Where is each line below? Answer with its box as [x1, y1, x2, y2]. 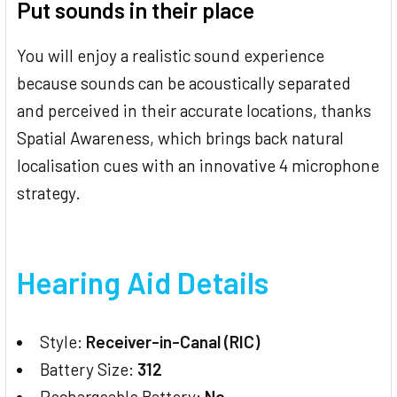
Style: [40, 331, 87, 353]
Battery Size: [40, 359, 138, 380]
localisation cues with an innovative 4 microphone [17, 155, 379, 176]
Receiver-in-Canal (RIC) [86, 331, 261, 353]
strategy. [17, 183, 81, 204]
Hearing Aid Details [17, 264, 269, 301]
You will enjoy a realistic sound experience [17, 45, 324, 66]
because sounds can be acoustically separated [17, 73, 351, 94]
